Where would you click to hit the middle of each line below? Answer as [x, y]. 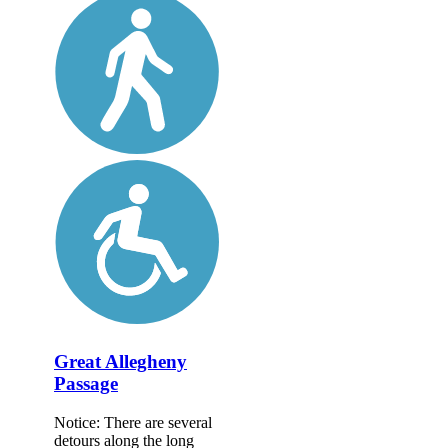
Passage [86, 384]
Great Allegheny [120, 362]
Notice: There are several [133, 422]
